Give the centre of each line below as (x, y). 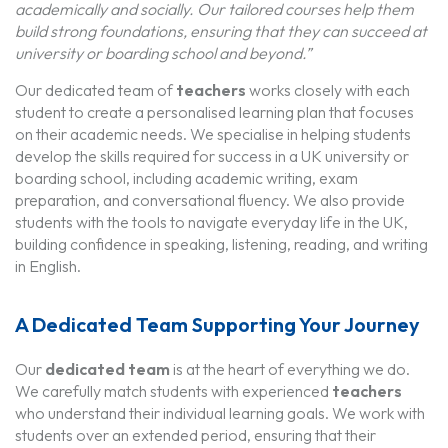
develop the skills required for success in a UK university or (212, 155)
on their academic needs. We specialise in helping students (213, 133)
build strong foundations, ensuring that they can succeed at (221, 30)
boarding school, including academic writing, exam (186, 177)
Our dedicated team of (95, 89)
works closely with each (328, 89)
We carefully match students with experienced (173, 390)
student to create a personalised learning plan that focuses (214, 111)
